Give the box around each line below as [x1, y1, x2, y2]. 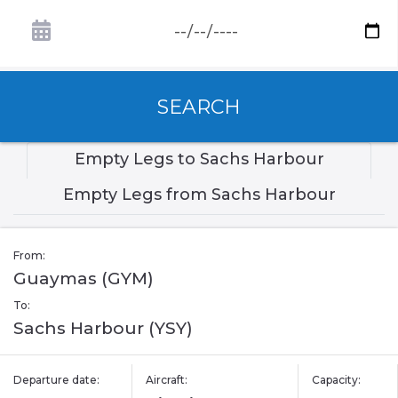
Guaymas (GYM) [13, 268, 154, 290]
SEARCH [157, 94, 241, 119]
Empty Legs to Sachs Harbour [74, 149, 324, 170]
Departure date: [13, 373, 99, 387]
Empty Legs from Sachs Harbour [62, 185, 336, 205]
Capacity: [311, 373, 361, 387]
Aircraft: [146, 373, 188, 387]
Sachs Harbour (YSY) [13, 318, 193, 339]
